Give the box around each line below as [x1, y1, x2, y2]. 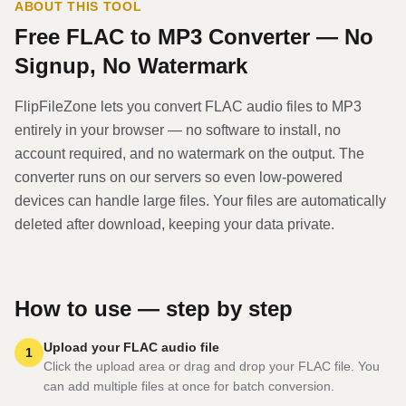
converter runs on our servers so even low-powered [14, 169, 343, 185]
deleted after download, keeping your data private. [14, 217, 334, 232]
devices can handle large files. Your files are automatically [14, 193, 386, 208]
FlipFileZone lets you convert [14, 99, 205, 114]
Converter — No [202, 24, 373, 49]
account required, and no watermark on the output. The [14, 146, 364, 161]
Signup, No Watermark [14, 53, 247, 78]
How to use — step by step [14, 296, 293, 321]
